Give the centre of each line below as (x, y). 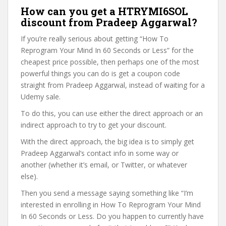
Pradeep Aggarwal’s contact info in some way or (100, 153)
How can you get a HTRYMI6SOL (104, 11)
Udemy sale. (41, 97)
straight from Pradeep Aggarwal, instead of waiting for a (113, 85)
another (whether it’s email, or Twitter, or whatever (104, 165)
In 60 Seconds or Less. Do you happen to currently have (112, 216)
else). (29, 176)
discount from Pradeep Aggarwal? (109, 22)
